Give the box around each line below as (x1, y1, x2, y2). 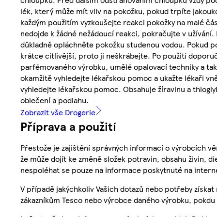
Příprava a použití (20, 118, 116, 135)
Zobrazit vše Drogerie (20, 107, 95, 118)
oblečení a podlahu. (20, 94, 89, 106)
